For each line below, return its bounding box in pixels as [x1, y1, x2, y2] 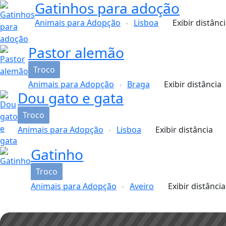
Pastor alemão [28, 42, 124, 62]
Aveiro [130, 180, 154, 192]
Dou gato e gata [18, 88, 124, 107]
